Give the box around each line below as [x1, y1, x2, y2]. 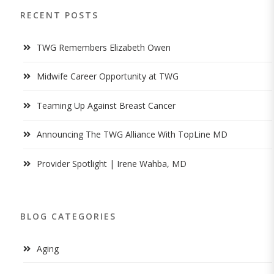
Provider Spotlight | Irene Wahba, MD [37, 157, 187, 169]
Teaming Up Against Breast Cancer [37, 99, 176, 111]
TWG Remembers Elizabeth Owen [37, 42, 171, 53]
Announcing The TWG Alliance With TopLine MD [37, 128, 228, 141]
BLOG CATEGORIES [20, 210, 116, 222]
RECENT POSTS [20, 9, 98, 21]
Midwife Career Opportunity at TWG [37, 70, 179, 83]
